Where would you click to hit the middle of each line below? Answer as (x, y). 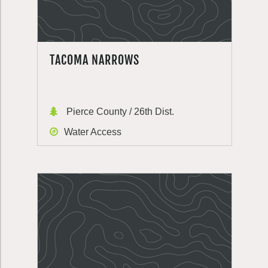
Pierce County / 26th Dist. (119, 112)
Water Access (93, 132)
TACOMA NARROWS (95, 60)
